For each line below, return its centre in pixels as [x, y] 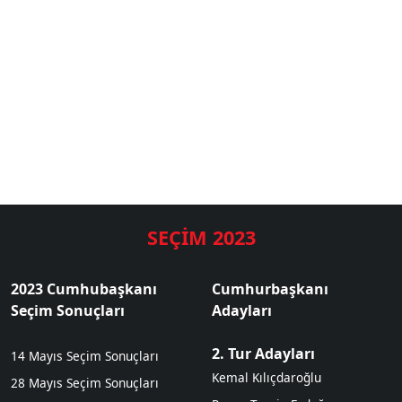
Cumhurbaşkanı [270, 288]
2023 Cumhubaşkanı [84, 288]
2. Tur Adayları [263, 353]
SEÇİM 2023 [201, 237]
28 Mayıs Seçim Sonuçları [85, 382]
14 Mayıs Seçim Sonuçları [85, 355]
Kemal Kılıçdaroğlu [267, 377]
